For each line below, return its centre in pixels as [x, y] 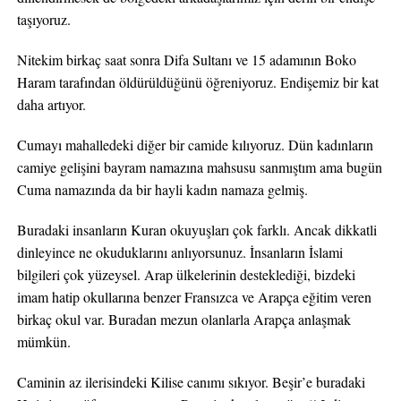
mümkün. [43, 341]
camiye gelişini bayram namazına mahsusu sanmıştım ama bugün [199, 167]
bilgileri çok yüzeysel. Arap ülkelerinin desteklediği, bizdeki [186, 274]
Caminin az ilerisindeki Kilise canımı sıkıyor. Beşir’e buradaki [191, 382]
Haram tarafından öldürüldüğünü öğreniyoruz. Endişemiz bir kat [197, 82]
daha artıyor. [51, 104]
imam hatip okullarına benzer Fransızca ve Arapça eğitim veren [194, 297]
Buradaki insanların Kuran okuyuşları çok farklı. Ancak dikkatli [196, 230]
